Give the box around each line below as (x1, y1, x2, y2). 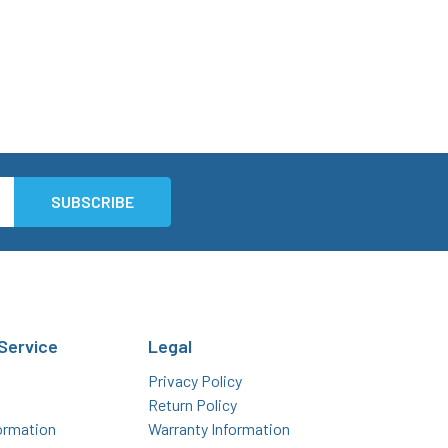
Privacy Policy (148, 371, 243, 391)
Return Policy (148, 395, 238, 415)
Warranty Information (148, 419, 291, 439)
